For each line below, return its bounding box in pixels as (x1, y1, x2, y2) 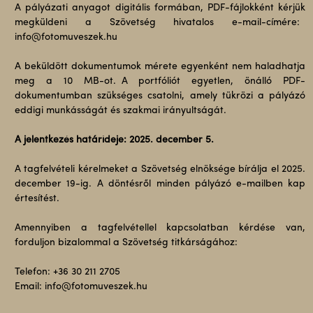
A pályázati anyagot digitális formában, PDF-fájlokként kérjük (14, 3, 306, 13)
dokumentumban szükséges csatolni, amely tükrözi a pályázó (14, 91, 306, 101)
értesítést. (14, 194, 59, 204)
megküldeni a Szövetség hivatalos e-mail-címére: (14, 17, 306, 28)
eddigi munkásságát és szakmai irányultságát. (14, 105, 226, 116)
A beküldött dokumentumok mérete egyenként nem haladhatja (14, 61, 306, 72)
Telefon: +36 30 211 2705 (14, 267, 120, 277)
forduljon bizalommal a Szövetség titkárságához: (14, 238, 243, 248)
